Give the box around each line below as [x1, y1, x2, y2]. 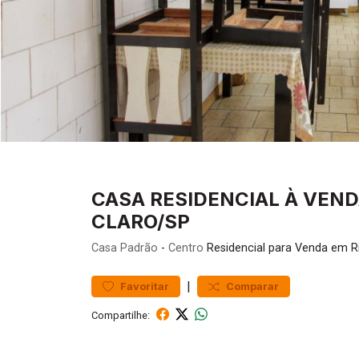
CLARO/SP [91, 210, 190, 233]
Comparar [226, 280, 279, 292]
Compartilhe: [91, 309, 150, 321]
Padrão [120, 241, 158, 255]
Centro [168, 241, 204, 255]
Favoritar [120, 280, 169, 292]
